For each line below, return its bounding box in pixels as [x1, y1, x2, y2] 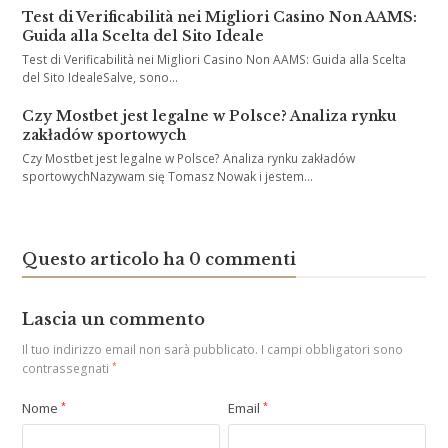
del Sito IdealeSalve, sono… [22, 69, 179, 87]
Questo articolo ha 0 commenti [22, 249, 297, 270]
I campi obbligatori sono [258, 341, 404, 359]
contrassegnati [22, 360, 113, 378]
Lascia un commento [22, 309, 206, 330]
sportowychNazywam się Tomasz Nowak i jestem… [22, 168, 314, 186]
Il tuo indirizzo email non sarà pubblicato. [22, 341, 259, 359]
